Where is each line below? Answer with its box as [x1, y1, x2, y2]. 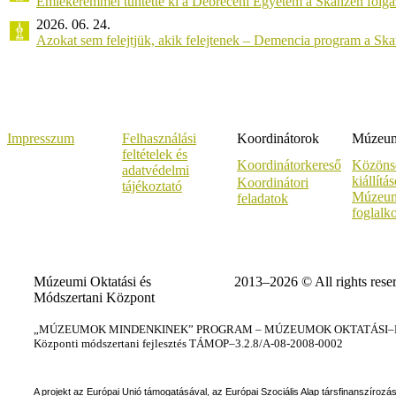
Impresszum [7, 130, 74, 146]
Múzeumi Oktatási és [34, 273, 151, 289]
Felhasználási [122, 130, 196, 146]
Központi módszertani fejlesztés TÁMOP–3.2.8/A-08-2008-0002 [34, 337, 343, 351]
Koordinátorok [237, 130, 319, 146]
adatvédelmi [122, 162, 189, 178]
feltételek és [122, 146, 187, 162]
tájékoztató [122, 178, 182, 194]
